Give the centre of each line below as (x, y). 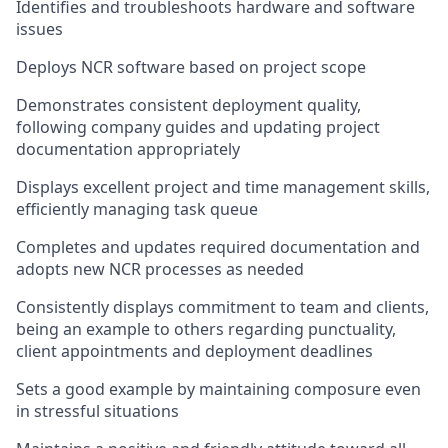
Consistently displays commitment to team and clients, (222, 307)
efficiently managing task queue (137, 209)
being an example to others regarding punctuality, (206, 329)
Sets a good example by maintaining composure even (218, 389)
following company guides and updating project (198, 127)
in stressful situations (97, 411)
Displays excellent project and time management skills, (223, 187)
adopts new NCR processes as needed (160, 269)
